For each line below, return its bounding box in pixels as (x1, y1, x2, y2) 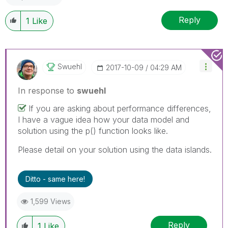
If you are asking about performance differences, (28, 103, 211, 113)
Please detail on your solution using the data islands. (18, 144, 212, 155)
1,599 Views (31, 196, 71, 206)
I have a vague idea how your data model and (18, 114, 189, 125)
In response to (18, 85, 77, 96)
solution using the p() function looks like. (18, 125, 168, 136)
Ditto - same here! (25, 174, 85, 183)
